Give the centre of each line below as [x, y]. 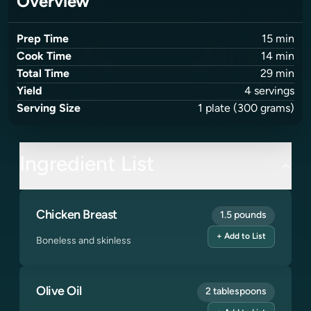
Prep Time [43, 40]
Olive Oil [59, 292]
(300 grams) [262, 109]
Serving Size [49, 109]
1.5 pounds [243, 216]
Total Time [43, 74]
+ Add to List [241, 237]
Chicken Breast [77, 216]
